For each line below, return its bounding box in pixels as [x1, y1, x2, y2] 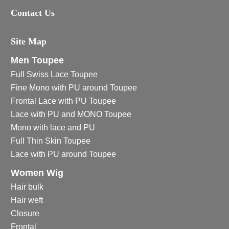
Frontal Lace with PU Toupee [10, 97, 116, 106]
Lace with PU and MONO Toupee [10, 110, 131, 119]
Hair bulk [10, 182, 43, 192]
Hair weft [10, 196, 43, 205]
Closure [10, 209, 39, 218]
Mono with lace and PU [10, 123, 95, 132]
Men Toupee [10, 55, 64, 66]
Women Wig [10, 168, 63, 178]
